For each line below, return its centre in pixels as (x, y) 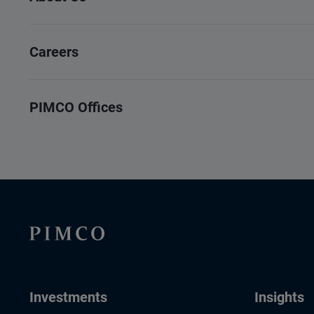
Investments (68, 298)
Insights (279, 298)
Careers (54, 52)
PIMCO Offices (76, 108)
